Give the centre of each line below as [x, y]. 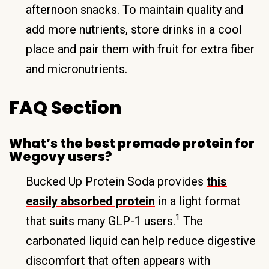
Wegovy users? [61, 156]
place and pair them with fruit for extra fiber [140, 49]
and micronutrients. [77, 69]
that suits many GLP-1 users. [101, 221]
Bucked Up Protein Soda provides [116, 181]
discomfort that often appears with [118, 260]
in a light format [198, 201]
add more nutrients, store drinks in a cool [134, 29]
